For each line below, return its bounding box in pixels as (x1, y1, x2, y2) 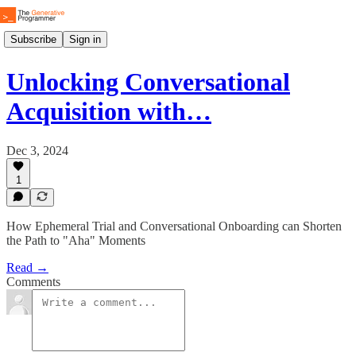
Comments (6, 275, 60, 288)
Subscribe (10, 33, 56, 45)
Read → (6, 261, 48, 274)
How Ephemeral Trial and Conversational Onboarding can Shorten (6, 219, 342, 233)
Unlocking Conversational (6, 68, 290, 97)
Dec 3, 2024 (6, 143, 68, 157)
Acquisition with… (6, 97, 211, 126)
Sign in (69, 33, 101, 45)
